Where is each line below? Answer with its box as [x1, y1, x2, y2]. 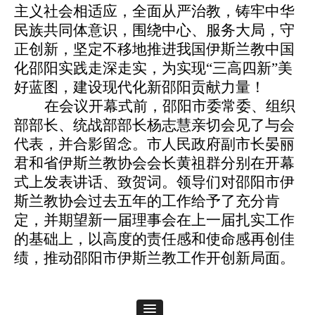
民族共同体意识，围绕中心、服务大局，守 [14, 22, 295, 39]
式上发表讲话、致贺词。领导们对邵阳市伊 [14, 174, 295, 191]
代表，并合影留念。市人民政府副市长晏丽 [14, 136, 295, 153]
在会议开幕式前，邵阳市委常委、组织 [44, 98, 295, 115]
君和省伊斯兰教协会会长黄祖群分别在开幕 [14, 155, 295, 172]
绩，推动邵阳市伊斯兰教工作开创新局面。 [14, 250, 295, 267]
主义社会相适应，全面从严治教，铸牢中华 [14, 3, 295, 20]
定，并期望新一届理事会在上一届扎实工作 [14, 212, 295, 229]
